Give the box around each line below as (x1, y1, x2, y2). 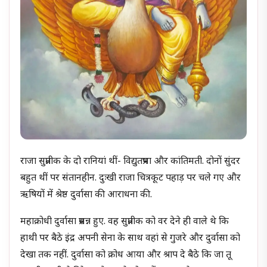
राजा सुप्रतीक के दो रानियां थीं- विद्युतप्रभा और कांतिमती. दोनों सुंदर (20, 155, 241, 168)
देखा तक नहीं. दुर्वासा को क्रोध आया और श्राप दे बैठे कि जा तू (20, 249, 232, 262)
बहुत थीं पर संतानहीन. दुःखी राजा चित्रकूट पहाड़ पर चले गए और (20, 172, 241, 185)
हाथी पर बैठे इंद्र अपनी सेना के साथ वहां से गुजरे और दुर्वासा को (20, 232, 241, 246)
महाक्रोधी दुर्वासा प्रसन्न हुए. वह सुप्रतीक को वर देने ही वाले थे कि (20, 216, 229, 229)
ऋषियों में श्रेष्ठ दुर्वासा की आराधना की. (20, 188, 153, 201)
